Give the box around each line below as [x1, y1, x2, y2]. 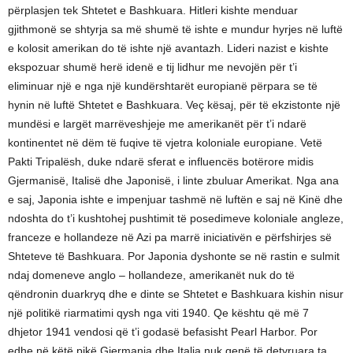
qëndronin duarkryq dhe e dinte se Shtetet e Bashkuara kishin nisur [8, 288, 344, 301]
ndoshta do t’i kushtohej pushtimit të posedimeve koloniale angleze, [8, 212, 344, 225]
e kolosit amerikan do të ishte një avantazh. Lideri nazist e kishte [8, 42, 329, 55]
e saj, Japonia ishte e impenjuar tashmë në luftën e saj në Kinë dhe [8, 193, 343, 206]
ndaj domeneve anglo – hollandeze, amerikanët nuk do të [8, 269, 295, 282]
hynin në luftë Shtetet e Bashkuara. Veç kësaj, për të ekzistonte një [8, 98, 340, 112]
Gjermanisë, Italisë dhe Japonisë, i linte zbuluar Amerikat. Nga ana [8, 174, 339, 188]
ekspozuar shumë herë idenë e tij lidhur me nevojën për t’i [8, 61, 297, 74]
